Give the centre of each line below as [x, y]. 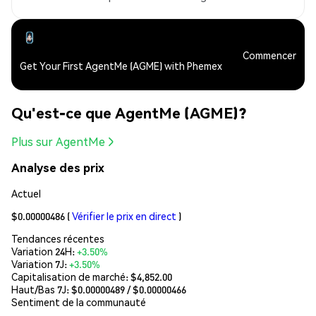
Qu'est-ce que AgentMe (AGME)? [129, 112]
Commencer [269, 55]
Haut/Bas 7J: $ [44, 289]
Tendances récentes [58, 238]
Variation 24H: [44, 251]
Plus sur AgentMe [58, 142]
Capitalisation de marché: [71, 276]
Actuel [26, 193]
